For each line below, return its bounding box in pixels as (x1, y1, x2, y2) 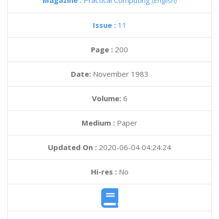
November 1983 (92, 69, 149, 79)
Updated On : (48, 142, 97, 152)
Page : (91, 44, 115, 54)
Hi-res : (90, 167, 117, 176)
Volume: (91, 93, 123, 103)
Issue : (92, 20, 118, 30)
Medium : (82, 118, 115, 128)
